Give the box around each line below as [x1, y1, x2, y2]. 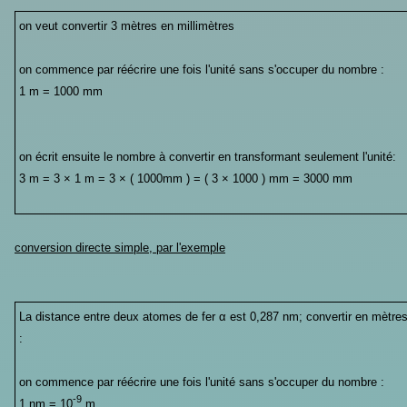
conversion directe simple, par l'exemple [15, 240, 225, 254]
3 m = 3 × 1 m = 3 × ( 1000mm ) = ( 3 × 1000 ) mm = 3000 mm [18, 171, 352, 185]
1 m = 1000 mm [18, 84, 103, 98]
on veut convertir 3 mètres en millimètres [18, 18, 234, 33]
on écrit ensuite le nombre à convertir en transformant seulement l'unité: [18, 149, 396, 164]
